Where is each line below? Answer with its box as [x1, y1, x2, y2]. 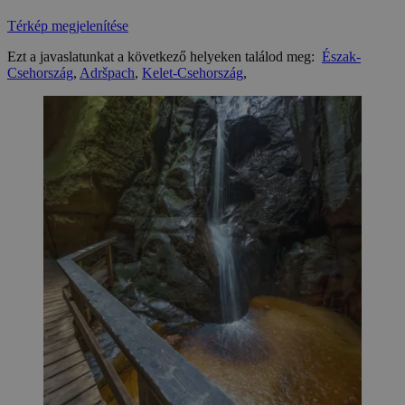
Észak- [322, 49, 361, 65]
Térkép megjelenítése [7, 18, 128, 34]
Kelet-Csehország [142, 65, 243, 81]
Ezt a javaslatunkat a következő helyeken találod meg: [7, 49, 322, 65]
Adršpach [80, 65, 135, 81]
